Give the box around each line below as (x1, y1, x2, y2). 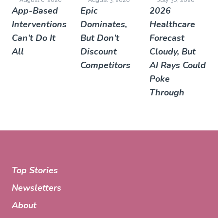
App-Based (12, 4, 58, 17)
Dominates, (80, 18, 127, 30)
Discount (80, 45, 117, 57)
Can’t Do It (12, 32, 55, 44)
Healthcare (149, 18, 195, 30)
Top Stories (12, 164, 58, 176)
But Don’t (80, 32, 120, 44)
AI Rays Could (149, 59, 206, 71)
